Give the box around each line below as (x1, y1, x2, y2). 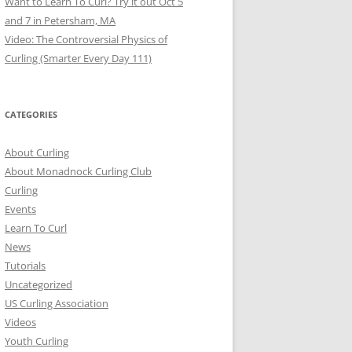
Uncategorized (5, 277, 72, 291)
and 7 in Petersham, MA (5, 13, 115, 27)
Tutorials (5, 258, 46, 273)
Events (5, 201, 36, 216)
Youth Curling (5, 333, 68, 348)
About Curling (5, 145, 69, 159)
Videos (5, 314, 36, 329)
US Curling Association (5, 295, 108, 310)
